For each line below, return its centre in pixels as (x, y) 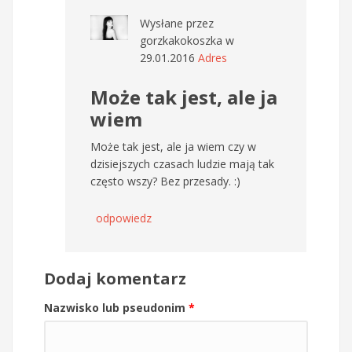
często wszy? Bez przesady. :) (165, 181)
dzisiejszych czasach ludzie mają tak (182, 163)
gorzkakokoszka (181, 40)
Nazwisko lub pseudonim (116, 307)
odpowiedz (124, 218)
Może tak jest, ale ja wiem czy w (173, 146)
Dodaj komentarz (115, 278)
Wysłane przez (177, 23)
